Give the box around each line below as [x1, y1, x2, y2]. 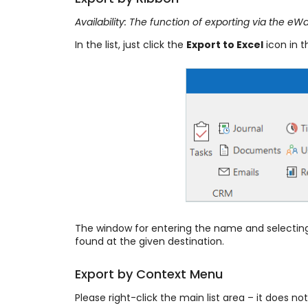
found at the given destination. [74, 234, 224, 249]
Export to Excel [186, 37, 263, 52]
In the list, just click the [74, 37, 186, 52]
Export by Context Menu [74, 265, 223, 283]
